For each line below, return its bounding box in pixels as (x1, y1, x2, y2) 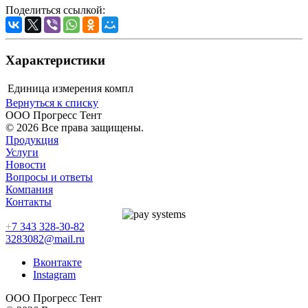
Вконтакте (33, 256, 82, 269)
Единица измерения (8, 82, 102, 95)
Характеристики (5, 52, 105, 67)
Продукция (5, 134, 58, 146)
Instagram (33, 269, 76, 281)
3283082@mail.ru (5, 233, 85, 245)
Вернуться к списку (5, 97, 98, 109)
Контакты (5, 196, 52, 208)
